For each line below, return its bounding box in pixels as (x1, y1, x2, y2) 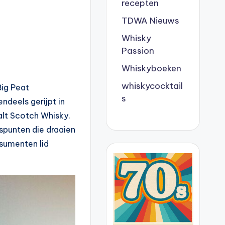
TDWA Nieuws (122, 15, 180, 27)
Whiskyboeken (122, 63, 182, 74)
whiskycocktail (122, 80, 183, 92)
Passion (122, 45, 155, 57)
